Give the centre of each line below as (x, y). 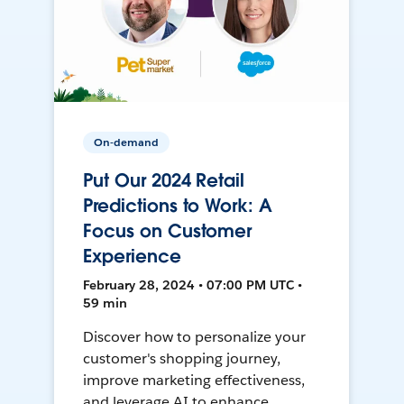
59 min (106, 303)
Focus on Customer (168, 231)
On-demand (127, 142)
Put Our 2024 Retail (164, 181)
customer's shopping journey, (182, 359)
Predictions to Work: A (178, 206)
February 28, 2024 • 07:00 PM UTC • (193, 285)
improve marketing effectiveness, (194, 381)
